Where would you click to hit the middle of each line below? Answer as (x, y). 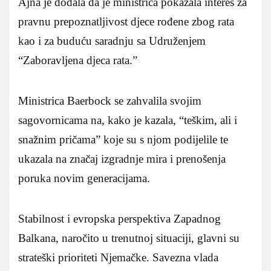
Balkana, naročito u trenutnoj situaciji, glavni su (129, 238)
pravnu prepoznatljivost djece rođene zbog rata (126, 21)
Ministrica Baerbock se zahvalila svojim (110, 100)
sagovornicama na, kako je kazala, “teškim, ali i (128, 120)
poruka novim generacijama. (84, 178)
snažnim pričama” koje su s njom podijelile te (123, 139)
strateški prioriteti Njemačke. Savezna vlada (118, 257)
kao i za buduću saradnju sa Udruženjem (112, 41)
